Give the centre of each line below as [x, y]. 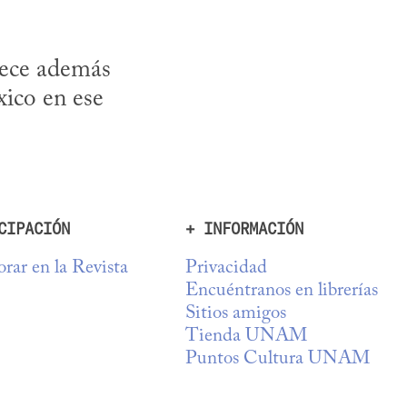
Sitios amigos [236, 314]
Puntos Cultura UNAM [278, 360]
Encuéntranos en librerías [282, 292]
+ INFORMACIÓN [244, 229]
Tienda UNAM [246, 337]
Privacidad [226, 269]
